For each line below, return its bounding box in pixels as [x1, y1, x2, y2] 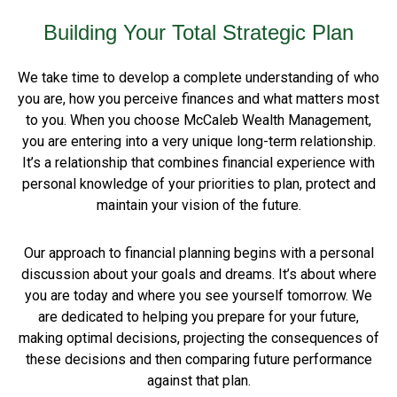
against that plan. [146, 372, 251, 389]
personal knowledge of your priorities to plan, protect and [21, 175, 376, 192]
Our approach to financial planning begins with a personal [23, 245, 374, 261]
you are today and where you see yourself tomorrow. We [25, 287, 372, 304]
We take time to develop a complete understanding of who [18, 69, 379, 86]
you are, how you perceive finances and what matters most [18, 90, 379, 107]
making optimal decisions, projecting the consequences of [18, 330, 379, 346]
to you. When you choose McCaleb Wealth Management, [26, 112, 371, 128]
